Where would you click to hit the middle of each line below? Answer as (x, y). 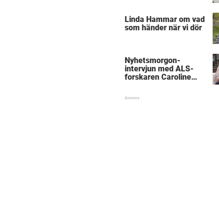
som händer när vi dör (163, 28)
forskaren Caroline (158, 77)
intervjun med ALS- (159, 68)
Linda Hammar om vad (165, 20)
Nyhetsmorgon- (153, 60)
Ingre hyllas (145, 85)
